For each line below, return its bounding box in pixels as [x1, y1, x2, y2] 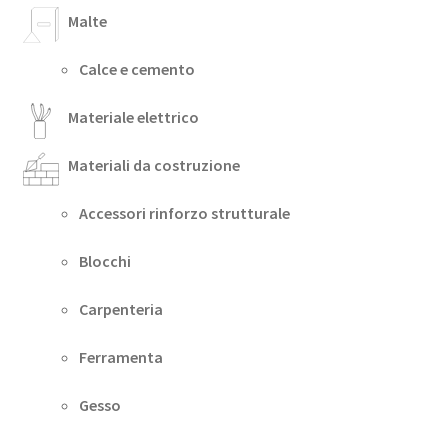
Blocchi [78, 250, 131, 271]
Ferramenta [78, 346, 163, 367]
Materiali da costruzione [67, 154, 240, 175]
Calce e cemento [78, 58, 195, 79]
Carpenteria [78, 298, 163, 319]
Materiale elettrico [67, 106, 199, 127]
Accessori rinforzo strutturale [78, 202, 290, 223]
